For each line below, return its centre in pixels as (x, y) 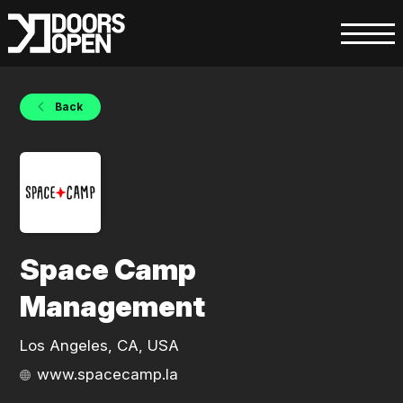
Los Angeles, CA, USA (100, 345)
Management (113, 306)
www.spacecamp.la (108, 374)
